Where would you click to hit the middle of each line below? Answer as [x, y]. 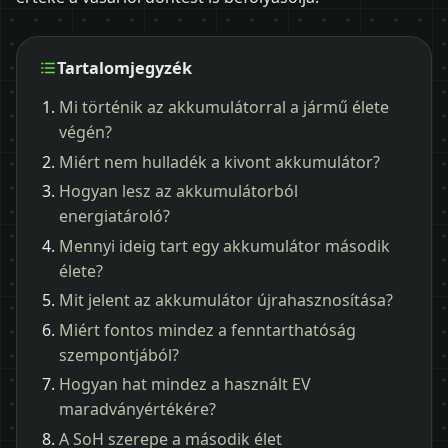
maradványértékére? [137, 409]
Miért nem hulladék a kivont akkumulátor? [219, 161]
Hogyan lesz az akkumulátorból [178, 191]
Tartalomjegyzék [124, 67]
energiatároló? [114, 216]
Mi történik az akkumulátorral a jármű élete [224, 107]
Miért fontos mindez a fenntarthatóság [207, 329]
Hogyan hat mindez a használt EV [185, 384]
